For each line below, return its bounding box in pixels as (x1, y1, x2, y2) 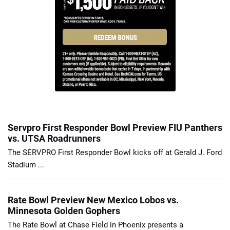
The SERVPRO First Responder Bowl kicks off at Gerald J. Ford (8, 147, 222, 157)
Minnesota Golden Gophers (8, 205, 120, 216)
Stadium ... (8, 160, 44, 169)
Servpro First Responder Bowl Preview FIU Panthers (8, 122, 222, 133)
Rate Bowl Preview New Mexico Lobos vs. (8, 194, 179, 205)
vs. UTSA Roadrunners (8, 132, 101, 144)
